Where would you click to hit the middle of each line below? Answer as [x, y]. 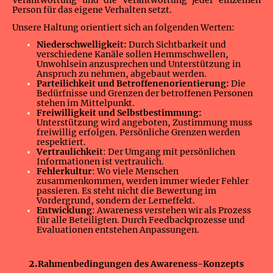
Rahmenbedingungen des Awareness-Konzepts [141, 264]
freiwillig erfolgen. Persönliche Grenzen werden [138, 132]
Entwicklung [64, 210]
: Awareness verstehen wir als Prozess [172, 210]
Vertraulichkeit [70, 151]
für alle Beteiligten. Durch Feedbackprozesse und [141, 220]
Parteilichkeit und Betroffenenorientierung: [133, 83]
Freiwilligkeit [66, 112]
